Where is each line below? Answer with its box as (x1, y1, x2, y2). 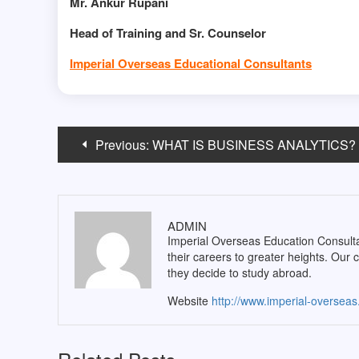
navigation (57, 143, 143, 171)
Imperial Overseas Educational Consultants (70, 54, 312, 73)
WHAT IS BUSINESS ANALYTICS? (152, 135, 356, 155)
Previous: (95, 135, 149, 155)
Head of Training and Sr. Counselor (70, 24, 266, 42)
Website (167, 292, 208, 309)
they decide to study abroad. (167, 264, 312, 281)
